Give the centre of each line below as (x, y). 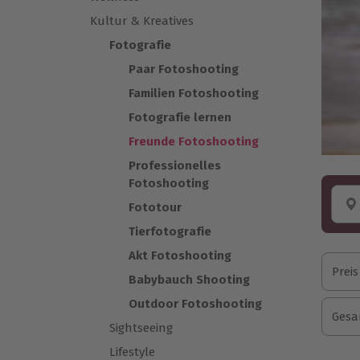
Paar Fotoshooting (184, 69)
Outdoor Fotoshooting (195, 304)
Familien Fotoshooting (194, 93)
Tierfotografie (170, 231)
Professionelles (175, 166)
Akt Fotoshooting (180, 256)
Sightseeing (141, 328)
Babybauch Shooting (189, 280)
